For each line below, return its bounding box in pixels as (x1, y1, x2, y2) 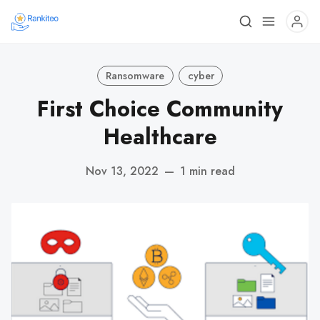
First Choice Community (37, 93, 283, 125)
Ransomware (106, 68, 165, 83)
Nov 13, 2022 (85, 162, 159, 179)
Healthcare (103, 121, 217, 153)
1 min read (179, 162, 235, 179)
